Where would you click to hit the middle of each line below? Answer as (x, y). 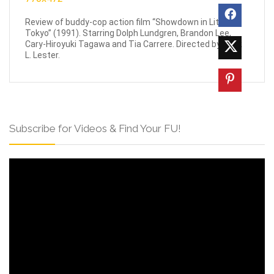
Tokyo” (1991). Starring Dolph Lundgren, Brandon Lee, (128, 33)
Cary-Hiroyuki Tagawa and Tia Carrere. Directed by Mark (134, 44)
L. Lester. (43, 55)
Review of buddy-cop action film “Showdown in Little (127, 22)
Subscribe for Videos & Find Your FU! (95, 128)
